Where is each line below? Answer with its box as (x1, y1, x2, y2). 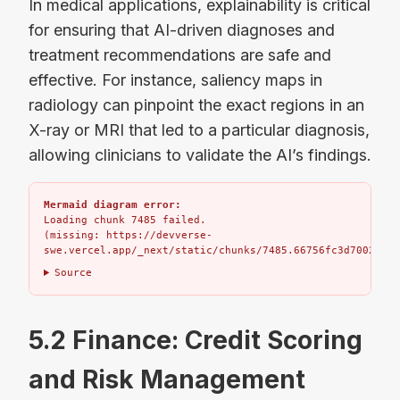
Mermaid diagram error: (44, 199, 181, 212)
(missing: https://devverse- (44, 229, 212, 242)
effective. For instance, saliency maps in (29, 71, 322, 90)
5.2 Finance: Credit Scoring (29, 325, 362, 356)
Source (54, 267, 92, 279)
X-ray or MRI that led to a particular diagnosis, (29, 121, 370, 140)
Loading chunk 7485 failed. (44, 214, 206, 227)
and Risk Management (29, 364, 305, 396)
